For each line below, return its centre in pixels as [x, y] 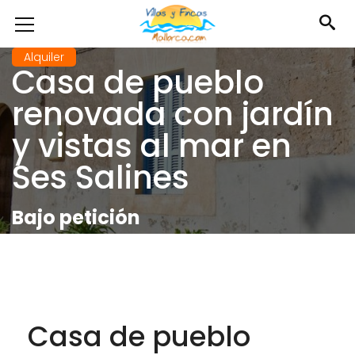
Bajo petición [76, 218]
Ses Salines [101, 177]
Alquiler [44, 57]
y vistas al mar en [152, 146]
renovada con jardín [173, 114]
